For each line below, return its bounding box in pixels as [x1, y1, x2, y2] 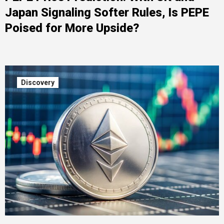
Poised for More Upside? [4, 21, 139, 35]
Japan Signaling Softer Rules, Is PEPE [4, 5, 209, 19]
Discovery [20, 78, 54, 86]
